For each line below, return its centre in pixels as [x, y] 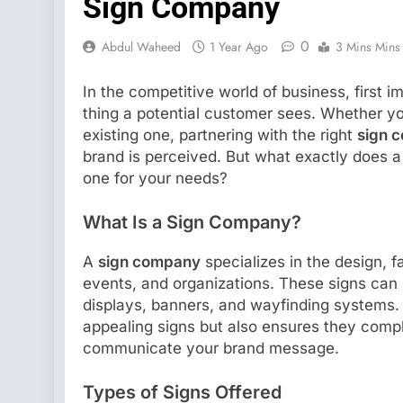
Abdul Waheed [141, 47]
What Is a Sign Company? [192, 222]
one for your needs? [155, 178]
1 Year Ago [239, 47]
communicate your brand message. [211, 348]
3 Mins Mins [368, 47]
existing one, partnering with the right [220, 134]
